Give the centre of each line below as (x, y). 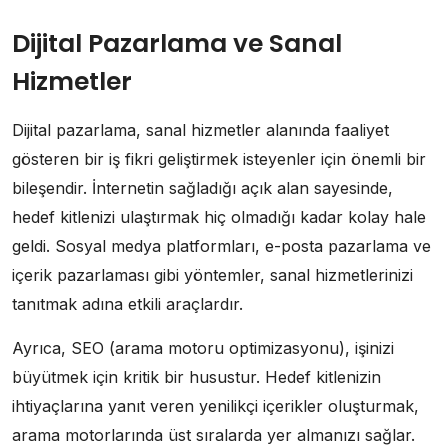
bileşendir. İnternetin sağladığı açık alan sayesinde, (202, 188)
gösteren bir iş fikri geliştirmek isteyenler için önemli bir (219, 159)
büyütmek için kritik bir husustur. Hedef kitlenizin (196, 377)
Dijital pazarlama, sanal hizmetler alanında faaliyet (200, 130)
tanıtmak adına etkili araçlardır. (127, 304)
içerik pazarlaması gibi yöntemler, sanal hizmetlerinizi (212, 275)
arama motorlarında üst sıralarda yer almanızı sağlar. (213, 435)
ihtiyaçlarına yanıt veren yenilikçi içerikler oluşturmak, (215, 406)
